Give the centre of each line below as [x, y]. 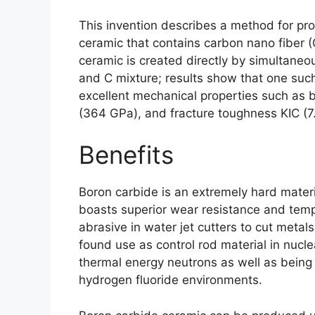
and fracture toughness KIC [222, 113]
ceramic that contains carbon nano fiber [192, 43]
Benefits [126, 155]
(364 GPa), [112, 113]
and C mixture [118, 78]
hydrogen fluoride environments [169, 280]
